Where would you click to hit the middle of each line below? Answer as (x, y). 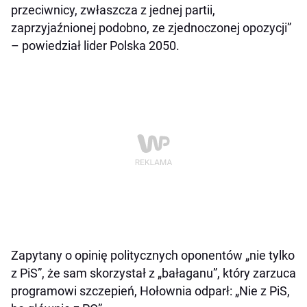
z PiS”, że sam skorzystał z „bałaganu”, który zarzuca (153, 273)
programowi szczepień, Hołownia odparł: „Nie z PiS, (150, 291)
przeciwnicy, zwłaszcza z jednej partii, (113, 10)
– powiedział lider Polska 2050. (95, 46)
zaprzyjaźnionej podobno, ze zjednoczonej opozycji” (151, 28)
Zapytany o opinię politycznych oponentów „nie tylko (153, 256)
